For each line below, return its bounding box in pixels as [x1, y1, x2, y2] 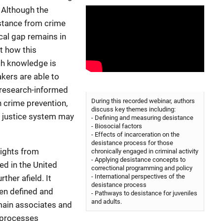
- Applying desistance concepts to [91, 156, 185, 163]
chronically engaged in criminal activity [91, 147, 198, 155]
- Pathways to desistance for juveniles [91, 189, 197, 197]
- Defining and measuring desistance [91, 114, 193, 121]
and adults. [91, 198, 122, 205]
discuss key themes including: [91, 106, 176, 113]
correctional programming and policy [91, 164, 192, 172]
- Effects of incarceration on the [91, 131, 180, 138]
